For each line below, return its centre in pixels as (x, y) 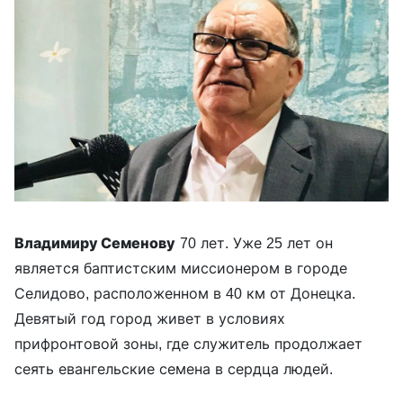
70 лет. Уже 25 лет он (254, 242)
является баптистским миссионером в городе (181, 268)
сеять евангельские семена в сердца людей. (176, 368)
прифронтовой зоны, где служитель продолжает (188, 343)
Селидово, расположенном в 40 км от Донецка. (185, 293)
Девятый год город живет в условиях (150, 318)
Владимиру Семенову (95, 242)
